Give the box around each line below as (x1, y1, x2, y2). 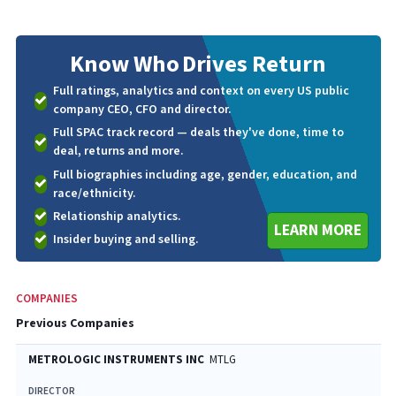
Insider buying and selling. (52, 232, 199, 247)
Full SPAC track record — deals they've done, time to (52, 125, 344, 141)
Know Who (69, 49, 179, 80)
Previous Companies (15, 315, 134, 331)
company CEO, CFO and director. (52, 102, 232, 118)
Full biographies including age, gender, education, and (52, 166, 357, 183)
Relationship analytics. (52, 208, 181, 225)
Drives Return (182, 49, 327, 80)
